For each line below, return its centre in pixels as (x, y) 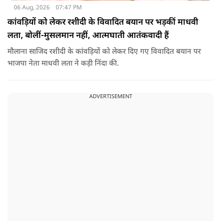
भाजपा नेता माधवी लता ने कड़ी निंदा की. (63, 64)
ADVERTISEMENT (110, 96)
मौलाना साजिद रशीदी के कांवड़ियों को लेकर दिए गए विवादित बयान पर (104, 52)
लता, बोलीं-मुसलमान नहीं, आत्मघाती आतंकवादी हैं (88, 36)
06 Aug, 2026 (32, 8)
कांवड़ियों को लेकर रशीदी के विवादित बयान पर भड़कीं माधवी (103, 22)
